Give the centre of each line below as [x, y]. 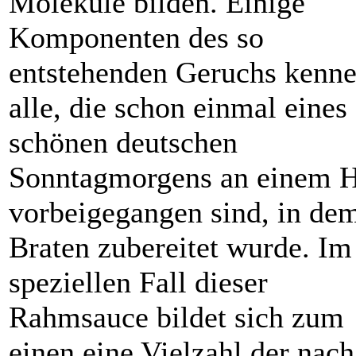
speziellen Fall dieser [138, 282]
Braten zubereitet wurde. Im [180, 248]
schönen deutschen [123, 143]
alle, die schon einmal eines [178, 108]
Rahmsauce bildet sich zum [176, 317]
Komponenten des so [136, 38]
